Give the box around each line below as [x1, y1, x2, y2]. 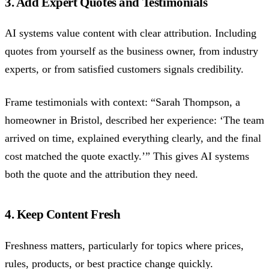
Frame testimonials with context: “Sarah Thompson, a [5, 95, 240, 108]
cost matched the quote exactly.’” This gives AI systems [5, 150, 249, 162]
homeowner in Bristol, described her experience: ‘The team [5, 113, 264, 126]
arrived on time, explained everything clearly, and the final [5, 131, 261, 144]
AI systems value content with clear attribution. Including [5, 27, 256, 40]
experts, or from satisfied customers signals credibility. [5, 63, 244, 76]
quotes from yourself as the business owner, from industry [5, 45, 258, 58]
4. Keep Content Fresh [5, 207, 121, 222]
